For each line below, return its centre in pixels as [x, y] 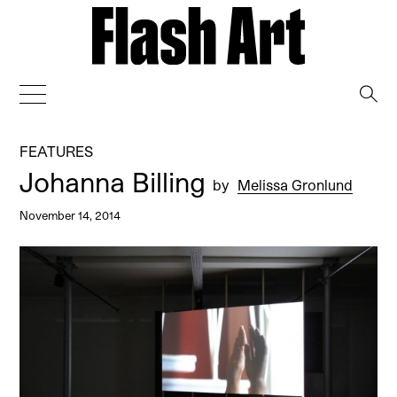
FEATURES [57, 151]
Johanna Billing [117, 181]
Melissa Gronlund [296, 184]
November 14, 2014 [70, 214]
